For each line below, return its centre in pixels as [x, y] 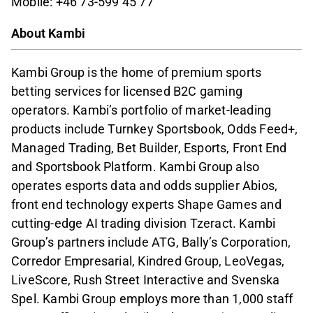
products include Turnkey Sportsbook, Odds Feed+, [155, 129]
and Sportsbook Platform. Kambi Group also [136, 166]
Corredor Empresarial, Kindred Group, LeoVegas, [148, 261]
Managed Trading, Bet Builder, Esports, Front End [149, 147]
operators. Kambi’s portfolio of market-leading [141, 110]
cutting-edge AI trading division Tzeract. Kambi [144, 223]
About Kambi [49, 34]
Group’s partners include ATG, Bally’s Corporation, [151, 242]
